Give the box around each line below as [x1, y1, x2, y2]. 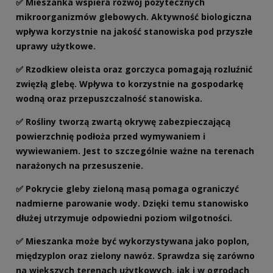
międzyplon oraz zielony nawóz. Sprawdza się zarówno [16, 250, 255, 262]
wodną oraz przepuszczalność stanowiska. [16, 93, 202, 105]
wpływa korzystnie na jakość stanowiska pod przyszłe [16, 26, 253, 38]
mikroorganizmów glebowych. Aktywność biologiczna [16, 11, 252, 23]
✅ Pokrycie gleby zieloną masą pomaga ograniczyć [16, 183, 239, 195]
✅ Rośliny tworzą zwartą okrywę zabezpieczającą [16, 116, 230, 128]
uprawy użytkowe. [16, 40, 96, 52]
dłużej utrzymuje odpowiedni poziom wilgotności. [16, 212, 232, 224]
